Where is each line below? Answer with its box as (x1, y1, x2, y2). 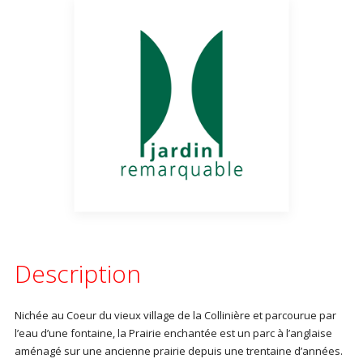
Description (14, 257, 141, 290)
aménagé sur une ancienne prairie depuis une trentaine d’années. (14, 344, 343, 358)
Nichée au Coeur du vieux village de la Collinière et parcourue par (14, 308, 336, 322)
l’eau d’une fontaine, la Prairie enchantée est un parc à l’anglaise (14, 326, 332, 340)
